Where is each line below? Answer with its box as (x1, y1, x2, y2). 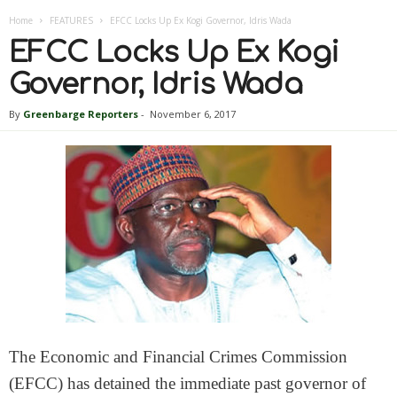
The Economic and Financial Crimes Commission (9, 347, 347, 366)
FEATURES (50, 14, 93, 27)
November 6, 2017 (150, 107, 236, 121)
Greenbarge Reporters (23, 107, 138, 121)
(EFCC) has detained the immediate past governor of (9, 374, 366, 393)
